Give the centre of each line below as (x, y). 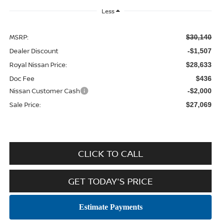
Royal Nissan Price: (38, 64)
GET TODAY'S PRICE (110, 181)
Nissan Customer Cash (44, 91)
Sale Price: (25, 104)
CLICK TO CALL (110, 153)
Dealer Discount (34, 51)
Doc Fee (22, 78)
